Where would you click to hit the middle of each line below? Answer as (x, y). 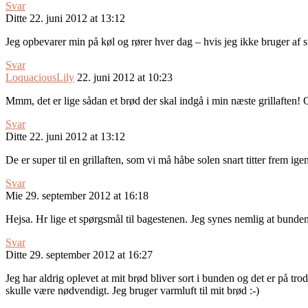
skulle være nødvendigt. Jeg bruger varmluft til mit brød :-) (132, 291)
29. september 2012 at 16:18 (87, 196)
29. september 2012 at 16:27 (91, 255)
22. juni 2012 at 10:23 (125, 78)
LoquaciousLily (40, 78)
